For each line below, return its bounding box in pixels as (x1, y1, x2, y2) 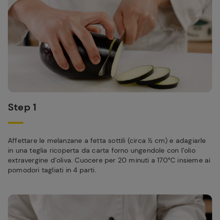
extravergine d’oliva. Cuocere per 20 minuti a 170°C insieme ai (8, 156, 211, 165)
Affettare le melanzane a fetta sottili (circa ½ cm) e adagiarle (8, 136, 206, 145)
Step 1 (8, 101, 37, 113)
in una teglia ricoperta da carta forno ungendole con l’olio (8, 146, 195, 155)
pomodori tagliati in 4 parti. (8, 165, 96, 174)
